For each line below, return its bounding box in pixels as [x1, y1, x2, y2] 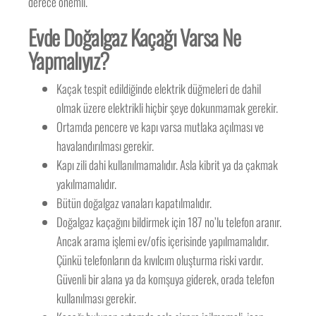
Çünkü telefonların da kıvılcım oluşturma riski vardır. [56, 251, 264, 269]
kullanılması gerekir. [56, 289, 137, 307]
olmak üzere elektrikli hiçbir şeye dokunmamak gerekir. [56, 99, 279, 116]
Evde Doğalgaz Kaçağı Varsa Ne [28, 21, 241, 53]
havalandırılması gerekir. [56, 137, 154, 154]
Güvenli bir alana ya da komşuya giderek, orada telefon [56, 270, 275, 288]
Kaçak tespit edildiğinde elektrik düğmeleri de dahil [56, 80, 262, 97]
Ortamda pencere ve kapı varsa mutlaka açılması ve [56, 118, 265, 135]
